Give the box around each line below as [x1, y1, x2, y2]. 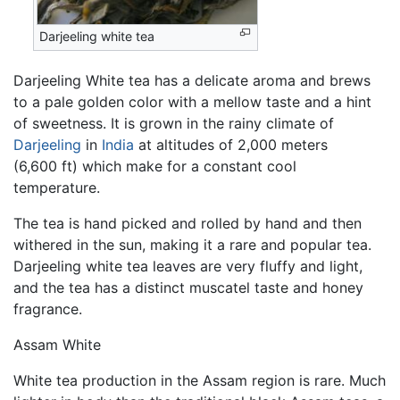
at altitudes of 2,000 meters [134, 135, 328, 154]
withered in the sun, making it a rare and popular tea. [13, 235, 371, 254]
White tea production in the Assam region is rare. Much [13, 371, 386, 389]
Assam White [13, 335, 101, 354]
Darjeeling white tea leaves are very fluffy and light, [13, 256, 362, 275]
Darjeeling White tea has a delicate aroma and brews [13, 71, 371, 89]
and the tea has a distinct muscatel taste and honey [13, 278, 363, 296]
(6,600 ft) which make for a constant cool [13, 156, 296, 175]
